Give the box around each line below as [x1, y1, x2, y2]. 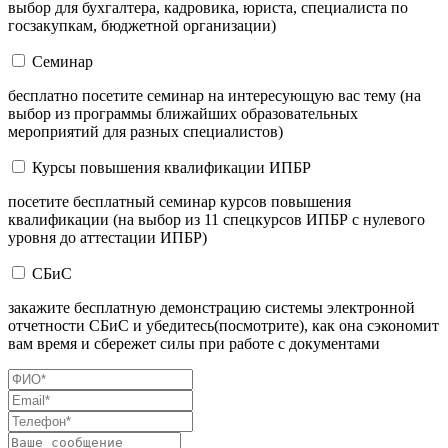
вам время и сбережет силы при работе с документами [8, 334, 380, 352]
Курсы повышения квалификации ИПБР [32, 158, 311, 176]
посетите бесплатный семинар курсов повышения [8, 192, 351, 210]
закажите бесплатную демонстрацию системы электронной [8, 298, 415, 316]
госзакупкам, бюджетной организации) [8, 16, 276, 34]
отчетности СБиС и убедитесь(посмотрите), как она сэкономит [8, 316, 439, 334]
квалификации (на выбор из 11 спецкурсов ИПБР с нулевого [8, 210, 425, 228]
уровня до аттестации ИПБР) [8, 228, 207, 246]
